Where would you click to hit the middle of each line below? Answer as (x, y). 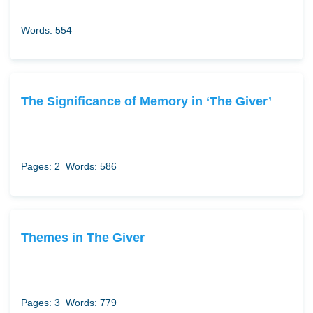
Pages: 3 (41, 303)
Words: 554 (46, 30)
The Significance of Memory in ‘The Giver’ (146, 101)
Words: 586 (91, 167)
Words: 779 (91, 303)
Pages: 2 (41, 167)
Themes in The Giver (83, 238)
